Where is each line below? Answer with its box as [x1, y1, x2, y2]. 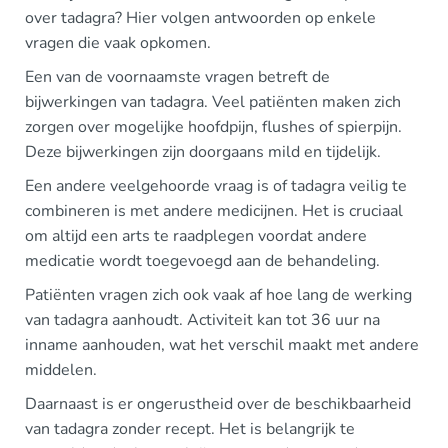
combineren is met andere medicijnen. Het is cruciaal [25, 200, 403, 222]
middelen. [25, 359, 97, 381]
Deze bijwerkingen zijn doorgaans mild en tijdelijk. [25, 141, 381, 163]
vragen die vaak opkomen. [25, 32, 211, 54]
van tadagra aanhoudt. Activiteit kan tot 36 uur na [25, 309, 380, 331]
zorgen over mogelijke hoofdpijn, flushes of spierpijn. [25, 116, 402, 138]
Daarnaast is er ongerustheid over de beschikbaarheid [25, 393, 411, 415]
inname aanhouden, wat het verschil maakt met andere [25, 334, 419, 356]
